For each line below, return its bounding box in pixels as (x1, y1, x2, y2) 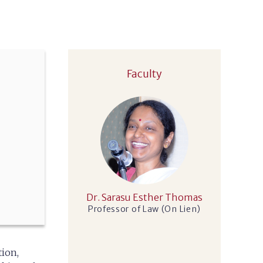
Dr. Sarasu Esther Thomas (86, 191, 203, 203)
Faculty (127, 67, 162, 80)
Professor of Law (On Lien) (87, 204, 201, 214)
